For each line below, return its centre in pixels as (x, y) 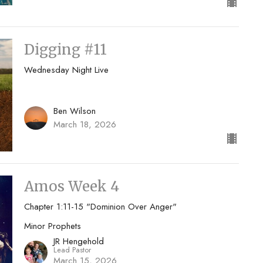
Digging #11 (65, 50)
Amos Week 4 (71, 186)
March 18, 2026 (85, 124)
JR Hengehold (78, 242)
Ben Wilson (74, 111)
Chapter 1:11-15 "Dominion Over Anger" (100, 206)
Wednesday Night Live (66, 70)
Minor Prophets (52, 226)
